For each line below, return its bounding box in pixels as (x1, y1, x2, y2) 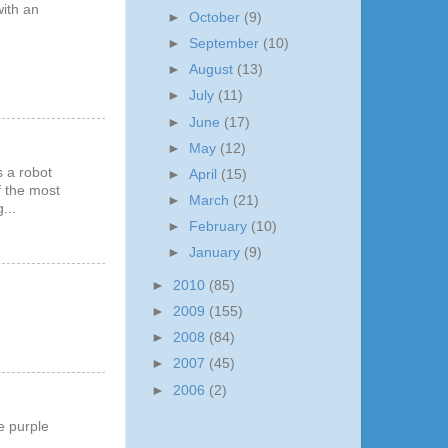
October (189, 10, 245, 25)
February (189, 219, 252, 234)
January (189, 245, 245, 261)
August (189, 62, 238, 78)
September (189, 36, 264, 52)
